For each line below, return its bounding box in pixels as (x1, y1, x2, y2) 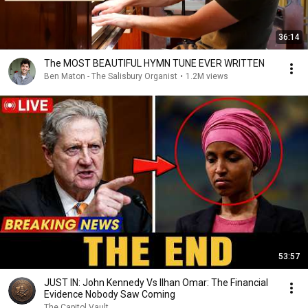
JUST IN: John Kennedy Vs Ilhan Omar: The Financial (44, 277, 268, 288)
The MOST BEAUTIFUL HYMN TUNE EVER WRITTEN (44, 58, 265, 69)
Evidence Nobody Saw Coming (44, 289, 175, 300)
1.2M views (186, 71, 228, 81)
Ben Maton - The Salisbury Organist (44, 71, 177, 81)
